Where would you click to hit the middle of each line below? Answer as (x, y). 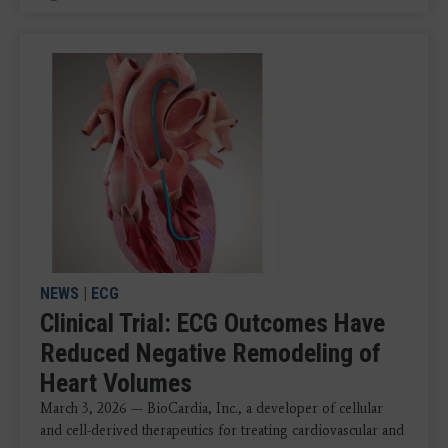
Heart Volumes (116, 383)
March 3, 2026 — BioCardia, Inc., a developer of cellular (211, 409)
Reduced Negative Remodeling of (210, 353)
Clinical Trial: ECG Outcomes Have (212, 323)
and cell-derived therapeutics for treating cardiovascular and (222, 431)
